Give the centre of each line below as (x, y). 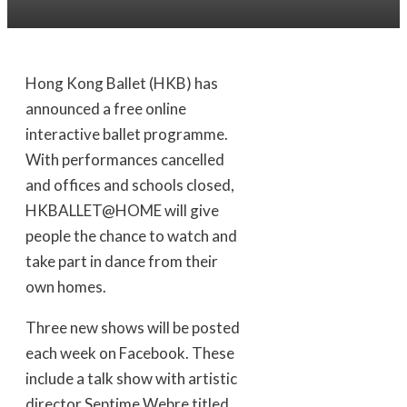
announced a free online (106, 109)
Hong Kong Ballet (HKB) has (122, 84)
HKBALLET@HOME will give (122, 211)
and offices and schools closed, (130, 185)
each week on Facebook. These (130, 353)
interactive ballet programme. (127, 134)
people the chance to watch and (131, 236)
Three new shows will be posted (133, 328)
